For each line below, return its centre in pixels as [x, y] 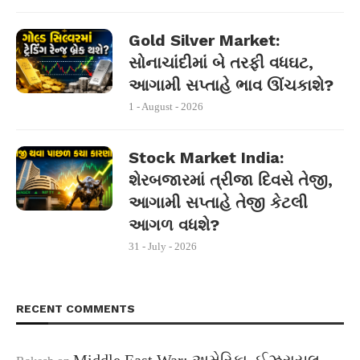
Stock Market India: [206, 157]
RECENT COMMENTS [76, 309]
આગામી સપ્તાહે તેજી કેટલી [218, 202]
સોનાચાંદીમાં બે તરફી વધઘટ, [221, 63]
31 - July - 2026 [163, 246]
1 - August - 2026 [166, 106]
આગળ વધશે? [174, 225]
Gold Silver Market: [204, 40]
